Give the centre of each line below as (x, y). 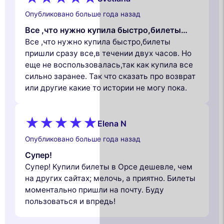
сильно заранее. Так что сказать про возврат (110, 76)
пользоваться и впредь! (70, 201)
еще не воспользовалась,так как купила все (109, 64)
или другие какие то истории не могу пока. (106, 87)
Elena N (112, 124)
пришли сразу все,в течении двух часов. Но (108, 53)
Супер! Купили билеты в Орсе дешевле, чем (109, 166)
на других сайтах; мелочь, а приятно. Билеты (110, 178)
